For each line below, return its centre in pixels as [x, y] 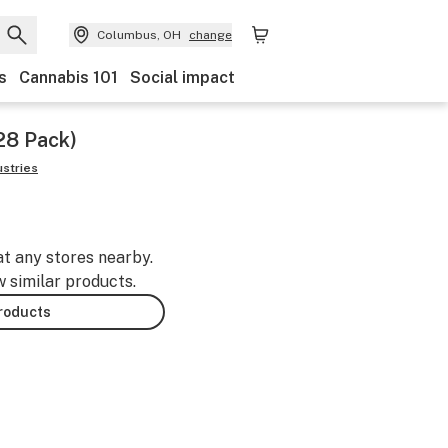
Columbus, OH [139, 35]
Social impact [182, 77]
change [210, 35]
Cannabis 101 [68, 77]
